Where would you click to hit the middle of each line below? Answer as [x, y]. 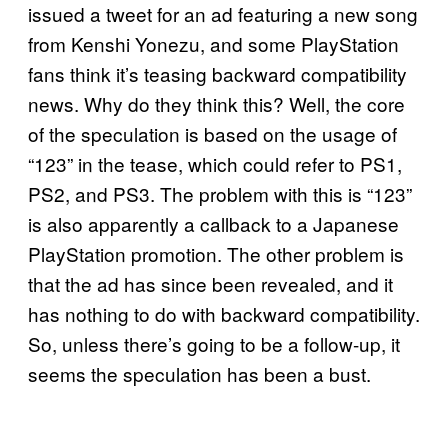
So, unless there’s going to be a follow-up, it [214, 343]
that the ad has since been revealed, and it [210, 283]
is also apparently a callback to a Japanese [213, 223]
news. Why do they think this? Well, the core [216, 103]
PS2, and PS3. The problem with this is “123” [220, 193]
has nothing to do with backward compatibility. [224, 313]
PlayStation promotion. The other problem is [216, 253]
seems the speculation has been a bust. [199, 373]
